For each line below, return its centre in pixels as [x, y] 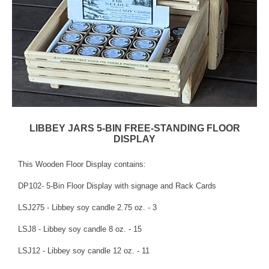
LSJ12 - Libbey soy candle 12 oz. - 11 [84, 250]
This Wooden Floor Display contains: [82, 164]
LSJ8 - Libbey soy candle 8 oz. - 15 [80, 229]
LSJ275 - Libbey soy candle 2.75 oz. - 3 [87, 207]
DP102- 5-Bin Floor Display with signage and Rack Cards [117, 186]
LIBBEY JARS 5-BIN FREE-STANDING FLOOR [134, 128]
